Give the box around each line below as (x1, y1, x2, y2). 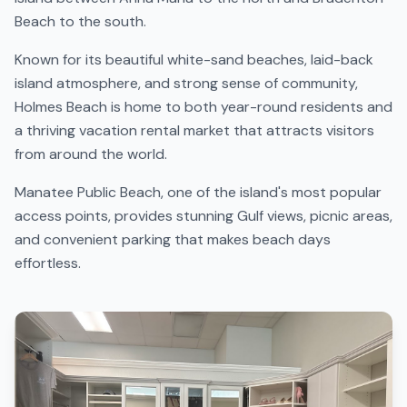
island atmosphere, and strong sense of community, (15, 74, 358, 93)
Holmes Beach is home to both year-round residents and (15, 97, 392, 116)
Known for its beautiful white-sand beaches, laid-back (15, 50, 373, 69)
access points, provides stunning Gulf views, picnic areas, (15, 206, 392, 225)
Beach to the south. (15, 12, 146, 31)
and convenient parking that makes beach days (15, 230, 331, 249)
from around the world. (15, 144, 167, 164)
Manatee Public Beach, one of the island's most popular (15, 183, 382, 202)
